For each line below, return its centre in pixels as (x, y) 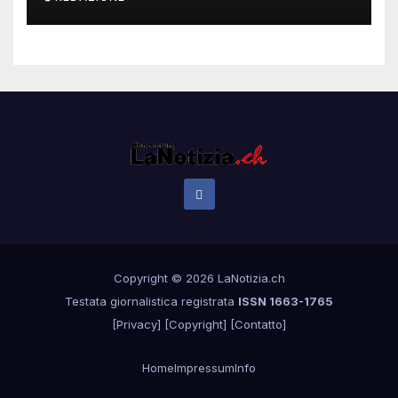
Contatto (259, 325)
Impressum (204, 367)
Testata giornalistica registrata (151, 302)
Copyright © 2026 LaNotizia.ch (199, 279)
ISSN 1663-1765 (286, 302)
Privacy (137, 325)
